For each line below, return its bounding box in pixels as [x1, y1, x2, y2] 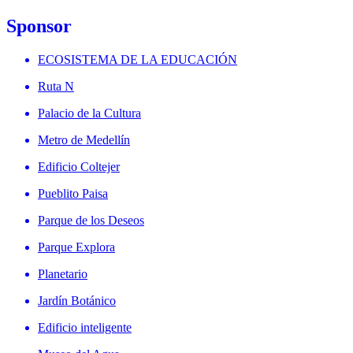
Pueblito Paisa [38, 186, 108, 200]
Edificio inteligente [38, 320, 132, 334]
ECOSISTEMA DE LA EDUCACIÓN [38, 52, 237, 66]
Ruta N [38, 79, 74, 93]
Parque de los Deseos [38, 213, 144, 227]
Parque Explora [38, 240, 115, 254]
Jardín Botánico [38, 293, 116, 307]
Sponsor [6, 15, 72, 36]
